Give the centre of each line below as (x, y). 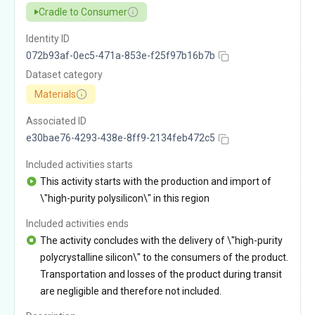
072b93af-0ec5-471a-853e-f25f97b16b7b (121, 56)
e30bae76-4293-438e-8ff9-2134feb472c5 (121, 138)
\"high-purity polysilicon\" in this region (125, 198)
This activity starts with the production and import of (156, 181)
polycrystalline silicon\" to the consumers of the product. (164, 257)
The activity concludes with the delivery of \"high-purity (161, 240)
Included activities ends (77, 223)
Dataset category (64, 75)
